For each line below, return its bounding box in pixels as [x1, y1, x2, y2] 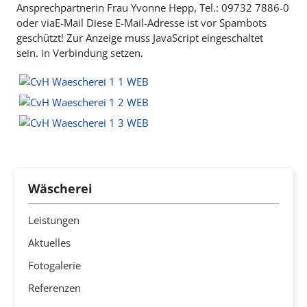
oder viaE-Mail [16, 16, 86, 29]
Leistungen [28, 213, 79, 227]
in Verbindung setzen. [38, 46, 143, 60]
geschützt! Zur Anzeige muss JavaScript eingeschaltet [16, 31, 263, 45]
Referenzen [28, 281, 81, 295]
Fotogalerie [28, 258, 81, 272]
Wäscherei [28, 180, 93, 197]
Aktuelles [28, 236, 71, 249]
